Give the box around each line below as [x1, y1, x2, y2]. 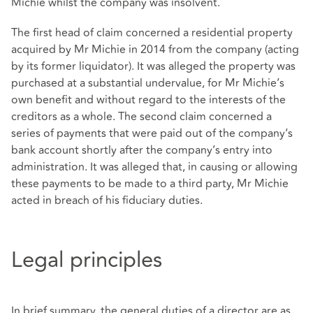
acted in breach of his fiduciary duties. [11, 191, 203, 209]
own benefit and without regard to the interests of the [11, 91, 286, 108]
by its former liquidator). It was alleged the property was [11, 57, 296, 75]
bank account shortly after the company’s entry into [11, 141, 272, 159]
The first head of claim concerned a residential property [11, 24, 293, 41]
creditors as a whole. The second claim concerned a [11, 108, 272, 125]
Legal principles [11, 242, 162, 277]
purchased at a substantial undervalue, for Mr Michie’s [11, 74, 284, 92]
